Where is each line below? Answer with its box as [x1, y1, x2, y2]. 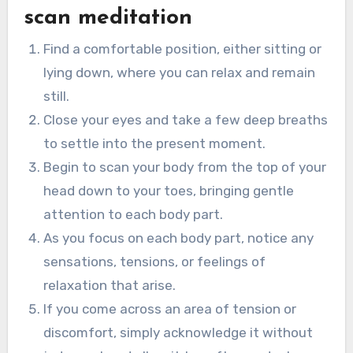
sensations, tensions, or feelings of [43, 254, 266, 270]
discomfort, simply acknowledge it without [43, 325, 314, 341]
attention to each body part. [43, 206, 224, 223]
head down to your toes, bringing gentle [43, 183, 295, 199]
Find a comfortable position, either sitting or [43, 41, 322, 58]
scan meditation [23, 7, 192, 30]
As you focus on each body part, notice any [43, 230, 314, 247]
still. [43, 88, 70, 105]
